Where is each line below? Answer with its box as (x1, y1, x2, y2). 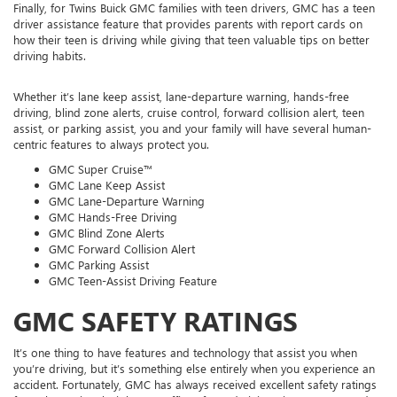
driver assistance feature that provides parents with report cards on (13, 16, 362, 32)
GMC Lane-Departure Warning (49, 193, 205, 209)
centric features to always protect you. (13, 136, 209, 152)
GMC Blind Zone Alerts (49, 225, 165, 241)
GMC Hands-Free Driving (49, 209, 177, 225)
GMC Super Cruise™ (49, 161, 152, 177)
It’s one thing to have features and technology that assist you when (13, 345, 357, 361)
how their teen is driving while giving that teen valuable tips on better (13, 32, 370, 48)
